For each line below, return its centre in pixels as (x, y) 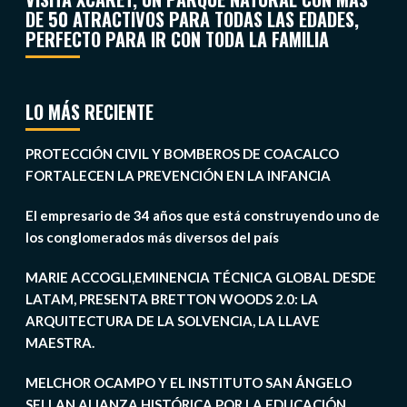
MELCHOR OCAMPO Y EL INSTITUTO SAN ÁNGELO (188, 383)
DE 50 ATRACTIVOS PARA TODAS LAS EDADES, (192, 20)
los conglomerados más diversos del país (152, 238)
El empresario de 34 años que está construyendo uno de (202, 216)
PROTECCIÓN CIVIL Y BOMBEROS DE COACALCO (182, 154)
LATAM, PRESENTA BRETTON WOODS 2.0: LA (171, 299)
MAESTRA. (60, 343)
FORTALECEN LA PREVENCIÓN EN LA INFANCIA (178, 176)
